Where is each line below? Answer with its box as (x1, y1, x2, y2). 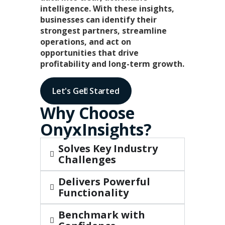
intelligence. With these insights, (40, 3, 174, 15)
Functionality (58, 186, 129, 200)
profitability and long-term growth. (40, 58, 184, 70)
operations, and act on (40, 36, 131, 48)
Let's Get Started (52, 85, 120, 97)
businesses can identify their (40, 14, 157, 26)
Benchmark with (58, 208, 145, 222)
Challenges (58, 153, 116, 167)
